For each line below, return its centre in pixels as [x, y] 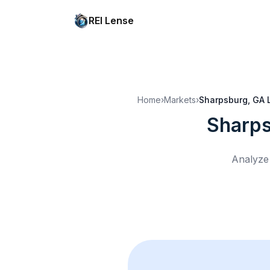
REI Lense [111, 20]
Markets [180, 100]
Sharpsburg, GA [232, 100]
